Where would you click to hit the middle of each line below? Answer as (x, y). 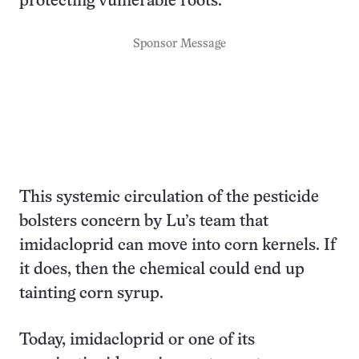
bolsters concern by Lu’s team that (144, 222)
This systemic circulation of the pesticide (169, 198)
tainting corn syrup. (91, 294)
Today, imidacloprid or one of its (137, 340)
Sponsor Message (179, 44)
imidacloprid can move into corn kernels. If (177, 246)
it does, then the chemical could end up (162, 270)
